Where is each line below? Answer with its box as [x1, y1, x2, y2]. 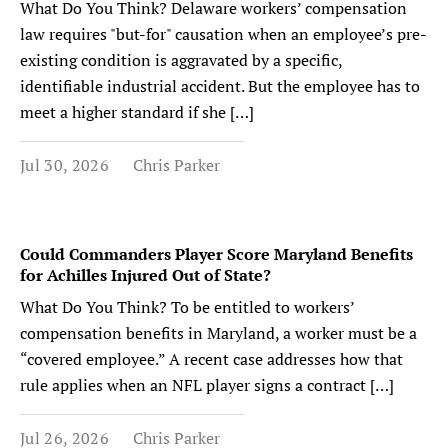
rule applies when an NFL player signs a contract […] [20, 374, 394, 396]
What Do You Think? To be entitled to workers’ [20, 296, 354, 318]
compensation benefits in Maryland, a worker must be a [20, 322, 417, 344]
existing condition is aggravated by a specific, [20, 49, 342, 71]
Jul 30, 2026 [20, 154, 109, 176]
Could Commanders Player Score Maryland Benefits [20, 243, 413, 265]
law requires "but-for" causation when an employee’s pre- [20, 23, 427, 45]
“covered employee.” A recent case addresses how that [20, 348, 403, 370]
